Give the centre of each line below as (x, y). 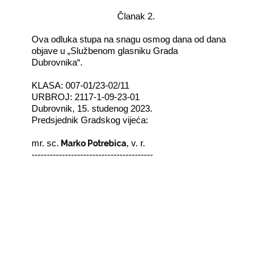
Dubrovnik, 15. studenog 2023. (92, 108)
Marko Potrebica (93, 142)
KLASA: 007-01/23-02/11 (81, 85)
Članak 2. (136, 16)
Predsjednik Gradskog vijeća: (90, 120)
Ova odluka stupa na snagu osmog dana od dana (129, 39)
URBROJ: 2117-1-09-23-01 (86, 97)
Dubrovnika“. (57, 62)
